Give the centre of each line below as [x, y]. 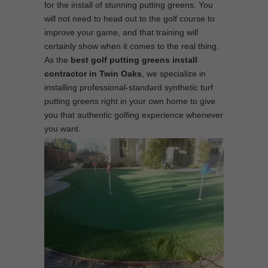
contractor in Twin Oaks [93, 74]
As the [57, 60]
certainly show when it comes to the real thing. [132, 46]
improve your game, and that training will [121, 32]
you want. [63, 129]
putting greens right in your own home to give [130, 101]
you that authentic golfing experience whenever [134, 115]
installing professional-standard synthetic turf [129, 87]
